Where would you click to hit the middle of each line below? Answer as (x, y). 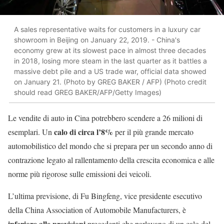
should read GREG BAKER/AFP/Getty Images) (88, 92)
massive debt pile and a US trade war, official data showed (110, 71)
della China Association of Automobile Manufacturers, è (97, 210)
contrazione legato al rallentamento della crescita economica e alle (111, 160)
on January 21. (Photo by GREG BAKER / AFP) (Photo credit (110, 81)
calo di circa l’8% (83, 132)
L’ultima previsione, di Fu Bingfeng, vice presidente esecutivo (105, 196)
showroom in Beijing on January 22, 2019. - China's (97, 39)
